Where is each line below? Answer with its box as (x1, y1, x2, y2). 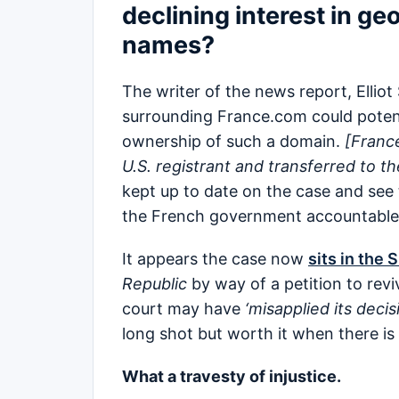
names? (122, 29, 220, 60)
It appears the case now (122, 249, 308, 269)
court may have (122, 299, 245, 319)
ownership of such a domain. (122, 132, 345, 151)
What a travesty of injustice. (122, 367, 341, 387)
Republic (122, 274, 187, 294)
